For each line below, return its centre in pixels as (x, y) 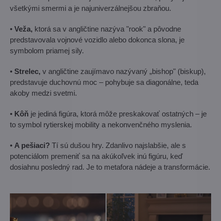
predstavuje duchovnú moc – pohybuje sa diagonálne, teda (104, 82)
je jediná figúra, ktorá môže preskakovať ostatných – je (118, 113)
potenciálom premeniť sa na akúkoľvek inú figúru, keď (96, 156)
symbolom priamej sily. (47, 50)
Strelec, (27, 71)
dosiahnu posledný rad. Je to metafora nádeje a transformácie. (110, 167)
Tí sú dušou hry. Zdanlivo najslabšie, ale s (118, 145)
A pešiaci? (32, 145)
